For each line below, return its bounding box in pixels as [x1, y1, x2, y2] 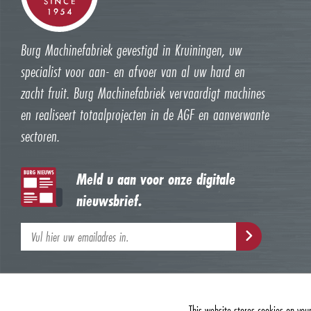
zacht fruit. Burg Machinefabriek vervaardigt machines [21, 82, 265, 104]
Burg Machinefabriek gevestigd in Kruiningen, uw [21, 39, 242, 61]
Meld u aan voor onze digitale [76, 168, 235, 190]
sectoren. [21, 125, 60, 147]
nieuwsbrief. [76, 190, 142, 212]
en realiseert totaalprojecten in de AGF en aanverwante [21, 103, 269, 126]
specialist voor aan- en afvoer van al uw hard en [21, 60, 245, 83]
